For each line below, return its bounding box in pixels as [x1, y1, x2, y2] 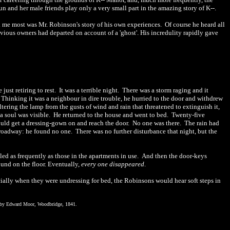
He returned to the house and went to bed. [52, 111, 170, 119]
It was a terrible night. [59, 86, 121, 94]
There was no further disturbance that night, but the [75, 127, 217, 135]
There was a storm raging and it [122, 86, 208, 94]
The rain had [184, 119, 219, 127]
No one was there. [132, 119, 183, 127]
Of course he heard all [165, 21, 225, 28]
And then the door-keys [142, 152, 207, 160]
